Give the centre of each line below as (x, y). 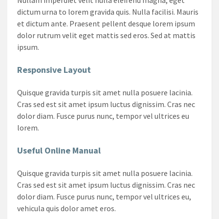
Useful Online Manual (59, 150)
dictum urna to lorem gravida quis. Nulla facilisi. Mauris (108, 11)
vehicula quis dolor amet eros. (66, 208)
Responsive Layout (54, 69)
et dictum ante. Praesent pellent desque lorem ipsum (106, 23)
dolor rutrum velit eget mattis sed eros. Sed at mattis (106, 35)
